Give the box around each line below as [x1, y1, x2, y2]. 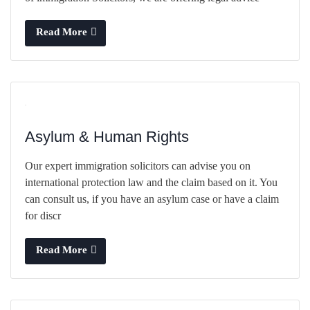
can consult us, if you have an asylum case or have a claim [25, 192, 279, 205]
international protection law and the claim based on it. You [25, 176, 277, 188]
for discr [25, 209, 61, 221]
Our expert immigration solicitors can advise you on [25, 159, 250, 172]
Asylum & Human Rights [25, 127, 189, 145]
